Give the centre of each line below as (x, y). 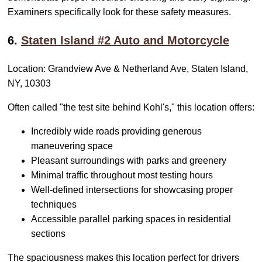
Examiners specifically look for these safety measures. (119, 12)
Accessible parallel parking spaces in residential (131, 219)
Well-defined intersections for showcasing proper (132, 190)
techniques (54, 205)
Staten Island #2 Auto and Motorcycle (125, 41)
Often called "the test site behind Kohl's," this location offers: (131, 108)
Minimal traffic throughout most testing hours (122, 175)
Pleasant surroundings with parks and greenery (129, 161)
